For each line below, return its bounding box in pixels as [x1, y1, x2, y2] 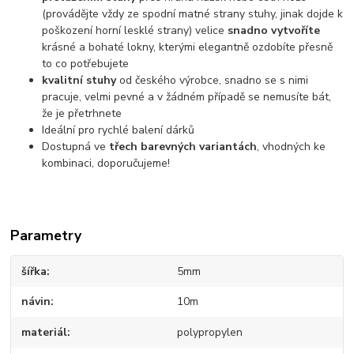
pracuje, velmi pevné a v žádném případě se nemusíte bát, [42, 89, 332, 105]
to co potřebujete [42, 56, 130, 72]
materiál [21, 324, 68, 340]
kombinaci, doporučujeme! [42, 156, 177, 171]
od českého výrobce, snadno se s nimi [116, 73, 309, 88]
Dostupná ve [42, 139, 110, 155]
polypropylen [176, 324, 243, 340]
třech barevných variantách [109, 139, 258, 155]
